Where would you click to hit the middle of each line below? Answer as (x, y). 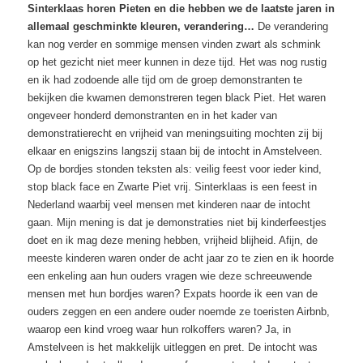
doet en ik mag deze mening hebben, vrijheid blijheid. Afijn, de (173, 240)
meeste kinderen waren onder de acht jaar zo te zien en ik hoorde (181, 258)
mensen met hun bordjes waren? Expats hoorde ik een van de (173, 293)
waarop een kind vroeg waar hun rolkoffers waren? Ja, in (160, 329)
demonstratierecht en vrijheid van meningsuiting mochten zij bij (175, 133)
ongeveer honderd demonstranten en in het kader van (153, 115)
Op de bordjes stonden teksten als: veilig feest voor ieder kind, (175, 169)
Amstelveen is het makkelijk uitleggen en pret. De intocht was (173, 347)
